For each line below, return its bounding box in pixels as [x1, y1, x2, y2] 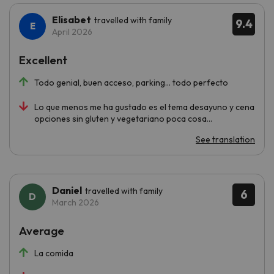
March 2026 [52, 196, 99, 208]
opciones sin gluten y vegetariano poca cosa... [34, 113, 212, 124]
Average [19, 223, 64, 238]
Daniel [52, 183, 82, 196]
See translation [196, 133, 255, 145]
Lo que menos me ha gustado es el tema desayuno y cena [34, 101, 254, 113]
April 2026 [52, 26, 92, 37]
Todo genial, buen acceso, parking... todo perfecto [34, 76, 228, 88]
